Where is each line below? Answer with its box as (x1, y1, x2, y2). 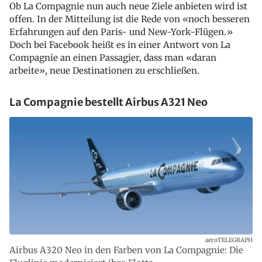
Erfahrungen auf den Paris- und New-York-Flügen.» (9, 26, 233, 38)
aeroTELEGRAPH (205, 236, 253, 244)
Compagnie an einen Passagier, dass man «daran (9, 52, 216, 64)
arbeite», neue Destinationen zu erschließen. (9, 65, 199, 77)
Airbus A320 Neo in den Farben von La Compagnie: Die (9, 244, 243, 256)
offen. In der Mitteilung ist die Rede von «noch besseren (9, 13, 250, 25)
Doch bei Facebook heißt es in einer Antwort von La (9, 39, 230, 51)
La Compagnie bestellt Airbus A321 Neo (9, 95, 208, 109)
